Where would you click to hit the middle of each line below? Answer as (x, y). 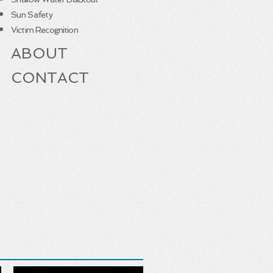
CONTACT (50, 78)
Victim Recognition (44, 30)
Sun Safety (32, 15)
